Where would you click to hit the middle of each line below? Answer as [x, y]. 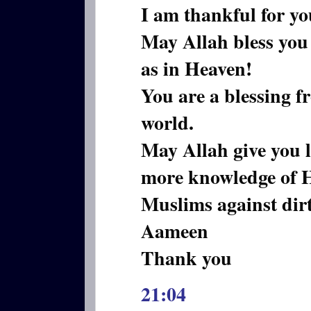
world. [167, 122]
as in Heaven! [196, 68]
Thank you [186, 258]
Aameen [175, 230]
